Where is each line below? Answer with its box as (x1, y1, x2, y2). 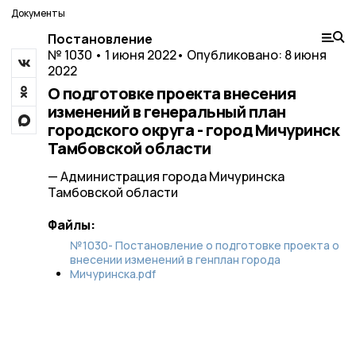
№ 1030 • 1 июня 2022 (47, 46, 176, 64)
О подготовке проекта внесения (47, 83, 296, 104)
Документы (11, 6, 65, 20)
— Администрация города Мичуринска (47, 168, 284, 185)
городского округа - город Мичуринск (47, 119, 339, 141)
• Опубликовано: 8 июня (176, 46, 327, 64)
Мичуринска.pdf (69, 266, 156, 281)
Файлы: (47, 216, 95, 234)
